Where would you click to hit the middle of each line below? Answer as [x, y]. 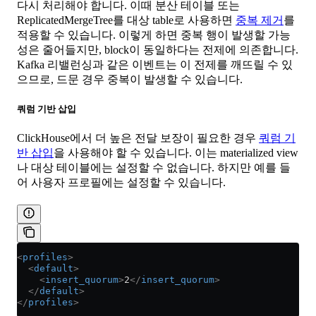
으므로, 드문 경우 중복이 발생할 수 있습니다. [130, 79]
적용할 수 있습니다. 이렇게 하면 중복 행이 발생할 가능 [154, 35]
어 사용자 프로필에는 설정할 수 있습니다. [121, 183]
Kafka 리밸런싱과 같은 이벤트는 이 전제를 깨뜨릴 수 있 [155, 64]
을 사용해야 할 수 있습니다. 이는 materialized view [176, 153]
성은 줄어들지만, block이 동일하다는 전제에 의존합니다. [158, 49]
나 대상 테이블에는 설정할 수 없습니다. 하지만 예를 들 [154, 168]
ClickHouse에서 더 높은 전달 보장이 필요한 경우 [138, 138]
